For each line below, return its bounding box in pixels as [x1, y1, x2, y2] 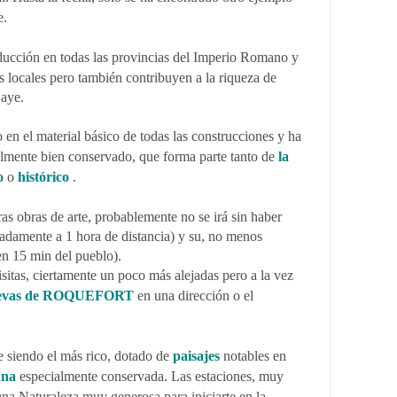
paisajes [173, 348, 220, 363]
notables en [220, 348, 286, 363]
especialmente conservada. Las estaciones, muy [16, 369, 284, 384]
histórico [18, 169, 69, 184]
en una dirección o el [134, 288, 253, 303]
